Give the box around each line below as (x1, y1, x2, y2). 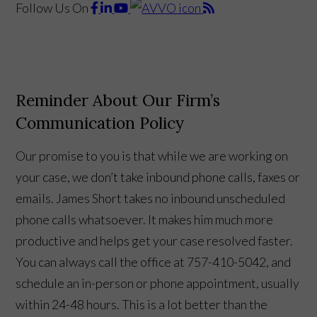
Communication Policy (16, 112, 185, 133)
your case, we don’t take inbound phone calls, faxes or (16, 168, 301, 185)
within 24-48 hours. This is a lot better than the (16, 296, 268, 312)
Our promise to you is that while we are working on (16, 147, 289, 163)
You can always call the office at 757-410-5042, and (16, 253, 292, 270)
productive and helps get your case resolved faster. (16, 232, 294, 248)
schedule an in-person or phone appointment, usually (16, 275, 300, 291)
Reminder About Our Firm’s (16, 89, 221, 110)
